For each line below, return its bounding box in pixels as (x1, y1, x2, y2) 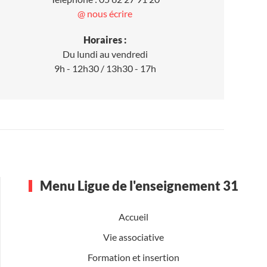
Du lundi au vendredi (62, 48, 148, 60)
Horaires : (83, 33, 126, 45)
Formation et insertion (88, 251, 179, 263)
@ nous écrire (77, 7, 132, 19)
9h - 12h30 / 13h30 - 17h (54, 62, 156, 74)
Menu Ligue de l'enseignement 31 (38, 177, 239, 194)
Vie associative (103, 231, 164, 243)
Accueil (119, 210, 148, 222)
